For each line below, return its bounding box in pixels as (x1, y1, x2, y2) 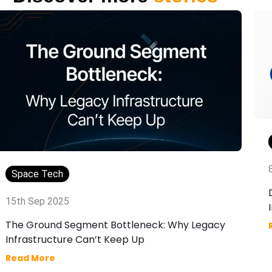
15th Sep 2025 (5, 195, 69, 208)
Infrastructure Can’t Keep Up (5, 233, 144, 247)
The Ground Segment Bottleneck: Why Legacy (5, 218, 225, 233)
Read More (5, 252, 55, 265)
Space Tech (12, 168, 63, 180)
